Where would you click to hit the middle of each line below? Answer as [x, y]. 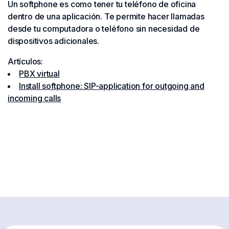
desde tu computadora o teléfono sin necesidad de [104, 29]
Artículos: [25, 61]
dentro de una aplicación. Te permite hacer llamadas [106, 16]
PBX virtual [39, 74]
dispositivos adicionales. [54, 41]
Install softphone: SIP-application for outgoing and [112, 86]
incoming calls [35, 98]
